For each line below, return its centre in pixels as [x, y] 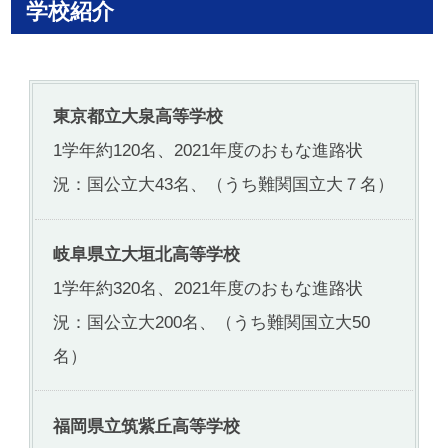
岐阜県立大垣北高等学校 [147, 254]
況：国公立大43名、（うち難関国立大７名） [224, 184]
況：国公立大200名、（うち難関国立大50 [212, 322]
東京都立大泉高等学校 [138, 116]
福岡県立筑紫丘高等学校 [147, 425]
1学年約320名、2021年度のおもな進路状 [208, 288]
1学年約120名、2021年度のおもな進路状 [208, 150]
